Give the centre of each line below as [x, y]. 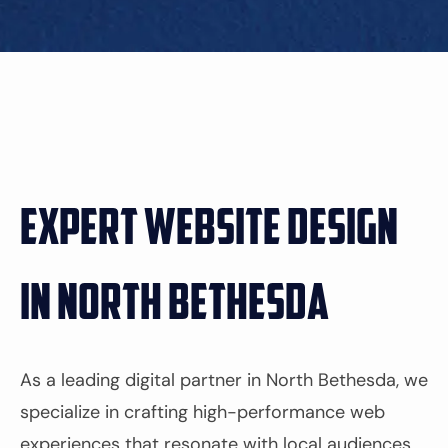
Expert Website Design [209, 231]
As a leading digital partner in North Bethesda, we [224, 379]
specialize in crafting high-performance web [202, 411]
